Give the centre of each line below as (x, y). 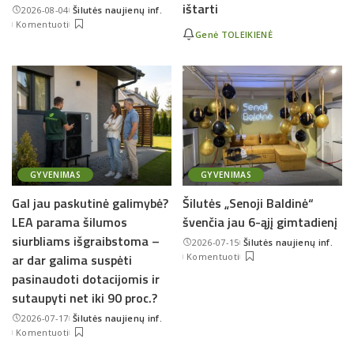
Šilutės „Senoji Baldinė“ (248, 203)
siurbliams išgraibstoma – (86, 241)
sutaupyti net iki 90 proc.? (85, 298)
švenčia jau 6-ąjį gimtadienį (260, 222)
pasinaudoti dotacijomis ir (86, 279)
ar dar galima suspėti (72, 260)
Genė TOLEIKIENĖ (234, 34)
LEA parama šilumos (70, 222)
